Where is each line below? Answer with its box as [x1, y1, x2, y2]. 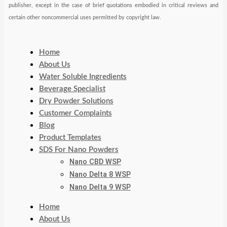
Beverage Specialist [39, 85, 105, 93]
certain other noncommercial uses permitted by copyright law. [8, 14, 161, 20]
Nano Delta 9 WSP [69, 182, 131, 192]
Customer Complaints [39, 109, 112, 117]
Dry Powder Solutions [39, 97, 113, 105]
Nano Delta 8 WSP [69, 169, 131, 179]
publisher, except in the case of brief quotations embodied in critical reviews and [8, 2, 219, 8]
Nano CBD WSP [69, 157, 121, 166]
